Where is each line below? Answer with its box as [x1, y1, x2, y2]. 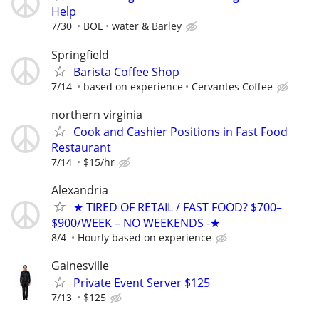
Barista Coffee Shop [73, 63, 179, 80]
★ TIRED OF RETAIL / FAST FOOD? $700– [73, 199, 282, 215]
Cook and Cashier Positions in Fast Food [73, 123, 288, 140]
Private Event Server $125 [73, 275, 210, 291]
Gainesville [51, 258, 109, 274]
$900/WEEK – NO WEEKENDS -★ [51, 215, 220, 231]
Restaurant [51, 139, 111, 155]
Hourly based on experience [78, 231, 211, 244]
